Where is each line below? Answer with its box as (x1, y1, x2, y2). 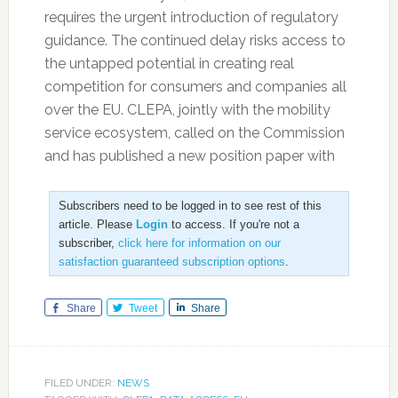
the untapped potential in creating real (44, 55, 294, 72)
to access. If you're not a (167, 218, 299, 231)
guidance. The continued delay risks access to (44, 32, 346, 49)
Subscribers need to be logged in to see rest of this (58, 199, 322, 212)
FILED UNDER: (44, 377, 117, 389)
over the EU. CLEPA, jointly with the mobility (44, 101, 330, 118)
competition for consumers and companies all (44, 78, 346, 95)
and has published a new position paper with (44, 147, 335, 164)
